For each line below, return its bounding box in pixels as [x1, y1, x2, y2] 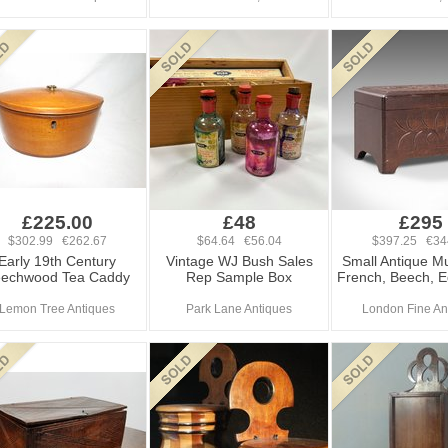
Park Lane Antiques [186, 302, 292, 316]
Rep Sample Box [186, 269, 292, 285]
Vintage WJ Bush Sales [165, 253, 313, 269]
